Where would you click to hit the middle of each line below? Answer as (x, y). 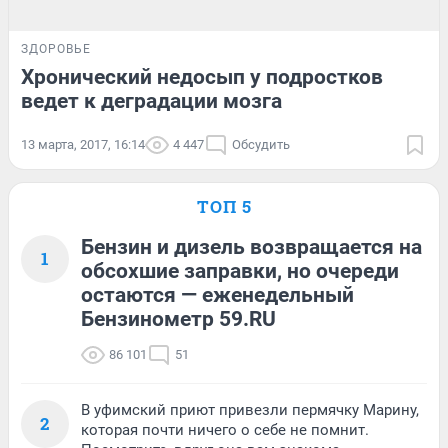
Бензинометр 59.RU (178, 318)
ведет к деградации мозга (151, 100)
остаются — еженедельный (217, 294)
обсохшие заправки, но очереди (240, 270)
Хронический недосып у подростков (202, 76)
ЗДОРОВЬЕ (56, 48)
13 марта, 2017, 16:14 (83, 144)
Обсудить (261, 144)
